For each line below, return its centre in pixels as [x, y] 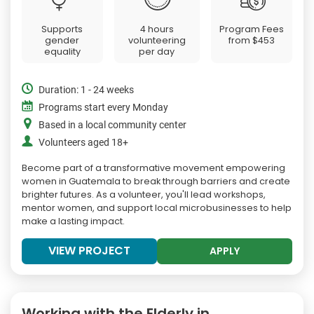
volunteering [157, 41]
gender [62, 41]
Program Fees [252, 29]
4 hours [157, 29]
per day [157, 52]
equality [62, 52]
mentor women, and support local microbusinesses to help [157, 208]
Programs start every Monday [103, 108]
